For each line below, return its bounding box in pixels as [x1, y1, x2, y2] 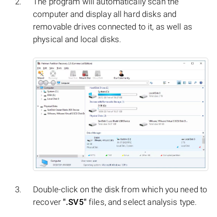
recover [33, 197, 63, 207]
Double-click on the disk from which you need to [33, 185, 208, 195]
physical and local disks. [33, 34, 122, 45]
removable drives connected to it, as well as [33, 22, 192, 32]
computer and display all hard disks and [33, 9, 177, 19]
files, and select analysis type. [86, 197, 197, 207]
